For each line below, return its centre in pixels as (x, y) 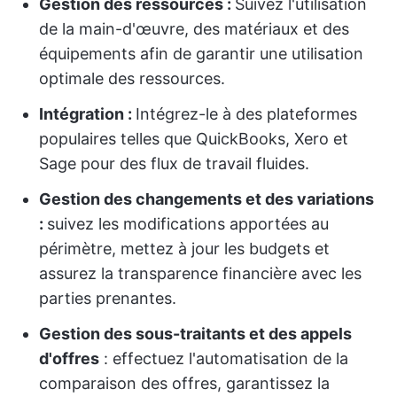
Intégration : (87, 114)
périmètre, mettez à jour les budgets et (184, 249)
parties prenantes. (108, 298)
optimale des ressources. (132, 78)
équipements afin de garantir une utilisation (201, 54)
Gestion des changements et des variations (206, 199)
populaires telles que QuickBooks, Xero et (194, 139)
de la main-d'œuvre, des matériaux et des (194, 29)
